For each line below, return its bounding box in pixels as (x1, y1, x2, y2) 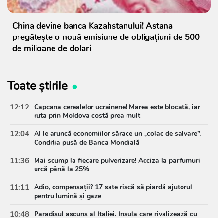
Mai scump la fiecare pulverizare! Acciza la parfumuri (34, 155, 200, 165)
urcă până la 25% (34, 164, 89, 174)
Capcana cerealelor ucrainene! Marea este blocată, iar (34, 102, 200, 111)
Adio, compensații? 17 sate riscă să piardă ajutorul (34, 182, 192, 192)
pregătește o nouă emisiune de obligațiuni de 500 (12, 31, 200, 43)
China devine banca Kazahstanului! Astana (12, 20, 173, 32)
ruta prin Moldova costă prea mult (34, 110, 140, 120)
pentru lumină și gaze (34, 191, 101, 200)
